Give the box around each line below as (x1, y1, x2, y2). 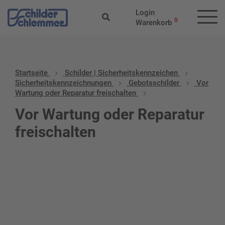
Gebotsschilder (129, 78, 179, 87)
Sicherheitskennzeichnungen (15, 78, 111, 87)
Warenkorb (135, 18, 172, 27)
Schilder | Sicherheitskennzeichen (65, 68, 178, 77)
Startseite (15, 68, 48, 77)
